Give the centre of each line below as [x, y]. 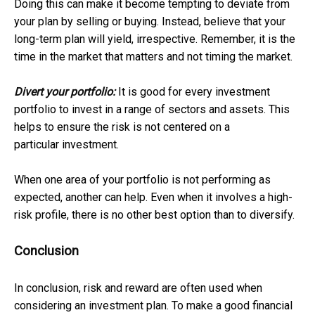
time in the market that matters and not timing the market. [153, 56]
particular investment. [66, 144]
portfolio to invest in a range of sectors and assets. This [152, 109]
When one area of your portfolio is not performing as [142, 179]
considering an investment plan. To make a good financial [153, 305]
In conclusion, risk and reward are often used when [138, 288]
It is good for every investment [193, 91]
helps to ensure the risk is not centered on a [122, 127]
